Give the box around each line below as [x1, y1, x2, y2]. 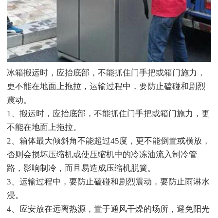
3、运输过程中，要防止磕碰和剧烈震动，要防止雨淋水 [7, 177, 210, 186]
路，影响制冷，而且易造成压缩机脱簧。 [7, 163, 156, 173]
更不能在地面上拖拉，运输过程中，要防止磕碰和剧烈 [7, 81, 205, 91]
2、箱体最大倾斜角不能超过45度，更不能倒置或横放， [7, 136, 210, 145]
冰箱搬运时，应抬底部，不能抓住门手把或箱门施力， [7, 68, 205, 77]
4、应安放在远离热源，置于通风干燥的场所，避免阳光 [7, 204, 210, 214]
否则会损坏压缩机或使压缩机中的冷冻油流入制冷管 [7, 149, 197, 159]
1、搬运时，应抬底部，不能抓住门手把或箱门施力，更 [7, 109, 210, 118]
